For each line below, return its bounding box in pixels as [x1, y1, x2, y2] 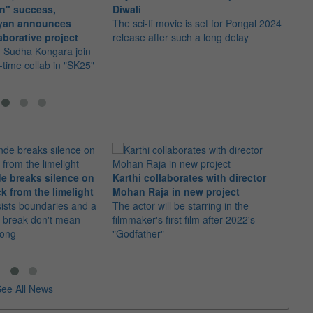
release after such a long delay [112, 30, 249, 44]
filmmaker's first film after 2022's [112, 212, 255, 226]
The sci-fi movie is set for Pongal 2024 [112, 16, 282, 30]
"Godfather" [112, 226, 164, 240]
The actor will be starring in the [112, 198, 249, 212]
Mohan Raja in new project [112, 184, 240, 198]
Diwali [112, 2, 141, 16]
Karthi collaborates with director [112, 170, 266, 184]
